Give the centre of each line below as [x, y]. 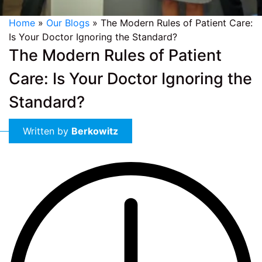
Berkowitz [95, 131]
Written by [47, 131]
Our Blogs [68, 23]
